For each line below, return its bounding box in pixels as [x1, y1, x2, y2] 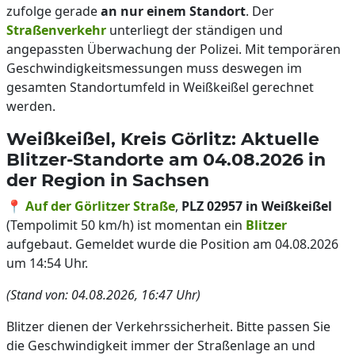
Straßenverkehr [6, 21, 106, 39]
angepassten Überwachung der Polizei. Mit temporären [6, 40, 341, 58]
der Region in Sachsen [6, 170, 209, 190]
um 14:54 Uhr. [6, 254, 88, 272]
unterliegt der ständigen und [106, 21, 283, 39]
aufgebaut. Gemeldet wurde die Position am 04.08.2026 [6, 235, 338, 253]
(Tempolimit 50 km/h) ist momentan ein [6, 216, 246, 234]
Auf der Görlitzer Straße [25, 197, 175, 215]
